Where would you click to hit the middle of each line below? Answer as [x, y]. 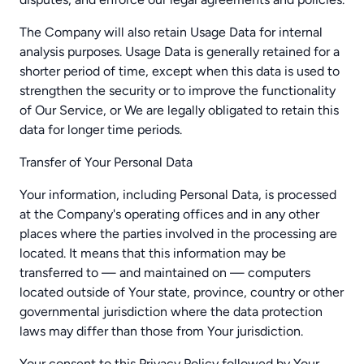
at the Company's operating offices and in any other [169, 214]
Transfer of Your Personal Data [106, 162]
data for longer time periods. [101, 130]
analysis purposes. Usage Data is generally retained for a [180, 52]
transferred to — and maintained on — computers [165, 273]
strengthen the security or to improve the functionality [178, 91]
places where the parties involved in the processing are [178, 234]
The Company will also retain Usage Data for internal [171, 32]
